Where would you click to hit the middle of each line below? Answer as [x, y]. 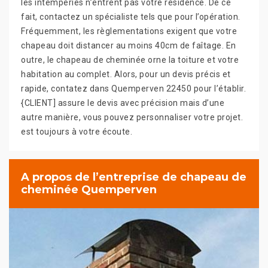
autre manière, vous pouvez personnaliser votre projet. [132, 117]
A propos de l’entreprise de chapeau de [134, 177]
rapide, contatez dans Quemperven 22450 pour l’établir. [133, 88]
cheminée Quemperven [89, 189]
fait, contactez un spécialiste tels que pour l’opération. [131, 16]
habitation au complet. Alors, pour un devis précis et [126, 74]
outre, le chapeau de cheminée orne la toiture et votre [130, 60]
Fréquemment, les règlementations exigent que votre [129, 31]
